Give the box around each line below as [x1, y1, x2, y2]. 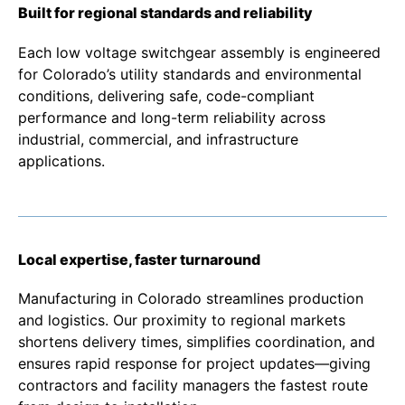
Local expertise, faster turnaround [18, 250, 260, 269]
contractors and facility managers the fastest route [18, 376, 368, 395]
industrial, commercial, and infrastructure [18, 129, 298, 148]
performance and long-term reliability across [18, 108, 325, 127]
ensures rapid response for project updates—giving [18, 354, 371, 373]
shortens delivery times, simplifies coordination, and [18, 333, 375, 352]
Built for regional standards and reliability [18, 4, 313, 23]
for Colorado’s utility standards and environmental [18, 64, 362, 83]
